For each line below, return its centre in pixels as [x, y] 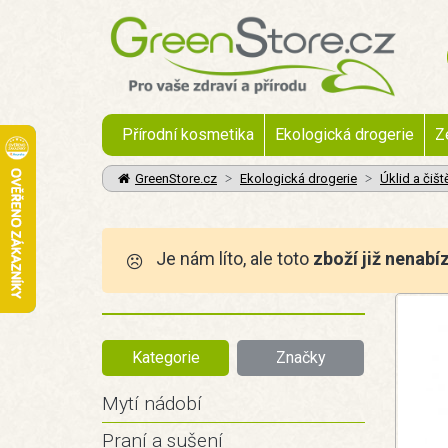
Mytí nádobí [152, 403]
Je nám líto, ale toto [232, 258]
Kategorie [165, 357]
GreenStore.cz [176, 178]
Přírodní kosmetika [188, 134]
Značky [300, 357]
